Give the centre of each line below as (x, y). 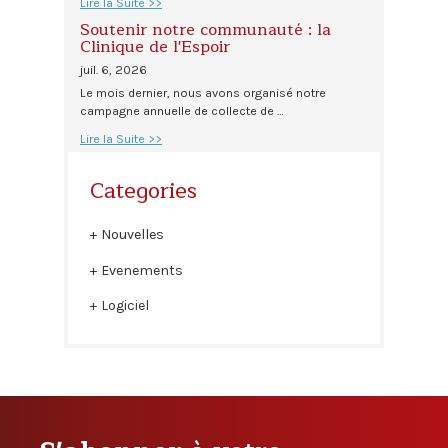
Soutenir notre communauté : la (205, 29)
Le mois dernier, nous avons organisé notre (203, 93)
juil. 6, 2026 (113, 69)
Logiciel (124, 305)
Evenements (141, 270)
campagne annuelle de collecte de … (182, 111)
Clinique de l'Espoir (155, 46)
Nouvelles (132, 235)
